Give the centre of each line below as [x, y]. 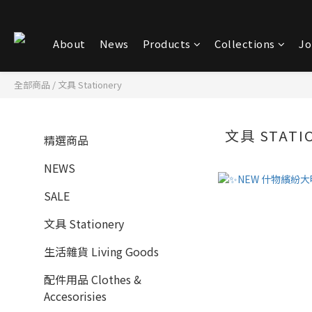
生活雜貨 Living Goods [101, 251]
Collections [245, 44]
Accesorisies [75, 296]
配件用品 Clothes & [93, 279]
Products [166, 44]
